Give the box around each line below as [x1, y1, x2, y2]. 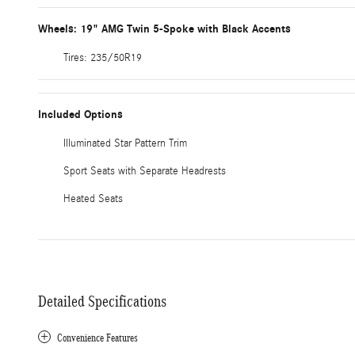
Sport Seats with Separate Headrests [63, 164, 226, 177]
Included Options [38, 107, 123, 121]
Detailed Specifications [38, 292, 166, 310]
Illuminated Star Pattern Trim [63, 136, 187, 150]
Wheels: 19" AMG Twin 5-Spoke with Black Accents [38, 21, 291, 36]
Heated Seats [63, 192, 123, 205]
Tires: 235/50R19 [63, 51, 142, 64]
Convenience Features [57, 331, 138, 344]
